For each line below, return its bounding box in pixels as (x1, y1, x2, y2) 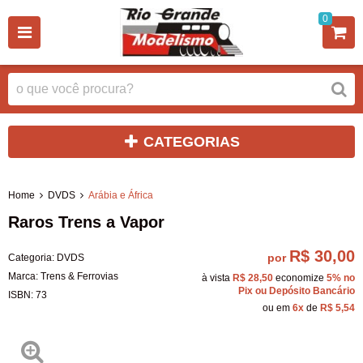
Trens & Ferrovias (41, 270, 118, 282)
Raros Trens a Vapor (8, 213, 164, 232)
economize (273, 271, 327, 284)
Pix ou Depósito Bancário (238, 284, 355, 297)
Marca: (8, 270, 41, 282)
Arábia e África (88, 189, 153, 201)
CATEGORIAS (143, 134, 240, 150)
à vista (202, 271, 233, 284)
